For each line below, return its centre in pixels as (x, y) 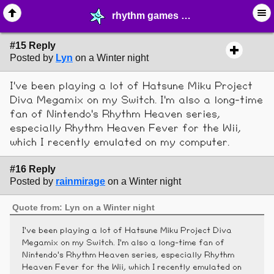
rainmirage (80, 181)
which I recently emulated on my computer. (125, 142)
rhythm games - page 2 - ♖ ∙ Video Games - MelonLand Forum (147, 15)
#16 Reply (33, 169)
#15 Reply (33, 46)
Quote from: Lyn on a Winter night (84, 208)
